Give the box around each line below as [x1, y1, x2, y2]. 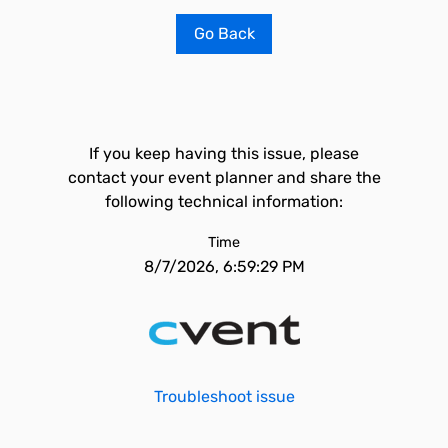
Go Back [193, 24, 255, 43]
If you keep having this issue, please [89, 144, 359, 163]
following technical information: [105, 192, 343, 211]
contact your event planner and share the [67, 168, 381, 187]
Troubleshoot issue [153, 387, 295, 406]
